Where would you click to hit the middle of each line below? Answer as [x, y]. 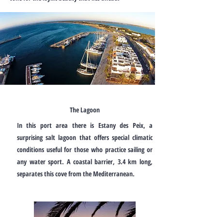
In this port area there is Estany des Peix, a [85, 125]
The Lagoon [85, 110]
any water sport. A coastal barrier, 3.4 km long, [85, 162]
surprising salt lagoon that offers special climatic [85, 137]
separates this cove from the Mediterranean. [76, 174]
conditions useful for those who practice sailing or [85, 149]
